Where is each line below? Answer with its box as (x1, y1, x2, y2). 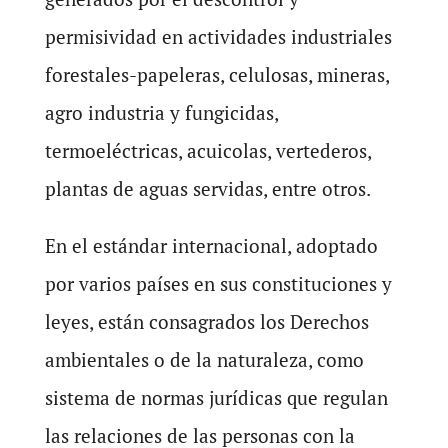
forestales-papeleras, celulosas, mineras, (44, 62, 389, 87)
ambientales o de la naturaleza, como (44, 347, 364, 372)
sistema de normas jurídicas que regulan (44, 385, 388, 410)
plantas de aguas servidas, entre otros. (44, 176, 371, 201)
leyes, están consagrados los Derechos (44, 309, 369, 334)
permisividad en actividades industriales (44, 24, 392, 49)
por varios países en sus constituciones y (44, 271, 392, 296)
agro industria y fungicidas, (44, 100, 278, 125)
